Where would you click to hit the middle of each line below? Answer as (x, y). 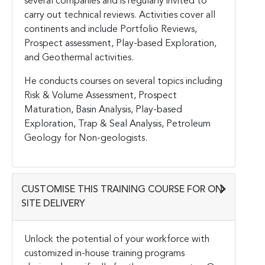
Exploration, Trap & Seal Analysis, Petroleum (117, 124)
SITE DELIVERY (53, 204)
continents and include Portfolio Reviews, (111, 29)
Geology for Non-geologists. (86, 138)
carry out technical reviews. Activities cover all (120, 15)
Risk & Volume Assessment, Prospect (101, 96)
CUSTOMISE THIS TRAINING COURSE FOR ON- (124, 190)
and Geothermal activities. (79, 58)
